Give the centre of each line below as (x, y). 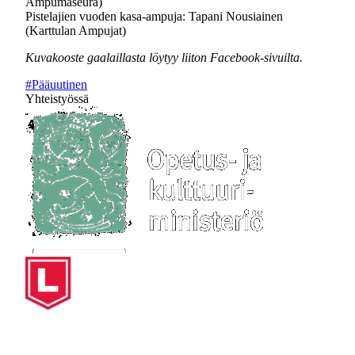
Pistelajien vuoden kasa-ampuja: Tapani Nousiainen (154, 16)
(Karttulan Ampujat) (76, 31)
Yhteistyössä (57, 99)
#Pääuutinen (56, 84)
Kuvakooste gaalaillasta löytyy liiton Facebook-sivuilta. (164, 57)
